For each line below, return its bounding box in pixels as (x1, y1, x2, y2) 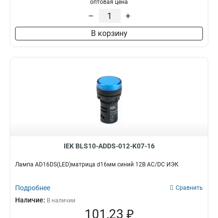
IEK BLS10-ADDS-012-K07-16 (63, 142, 155, 150)
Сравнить (176, 184, 203, 191)
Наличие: (15, 196, 47, 204)
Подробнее (15, 184, 50, 192)
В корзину (91, 29, 127, 38)
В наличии (47, 197, 75, 204)
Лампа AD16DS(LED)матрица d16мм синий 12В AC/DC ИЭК (15, 161, 179, 168)
